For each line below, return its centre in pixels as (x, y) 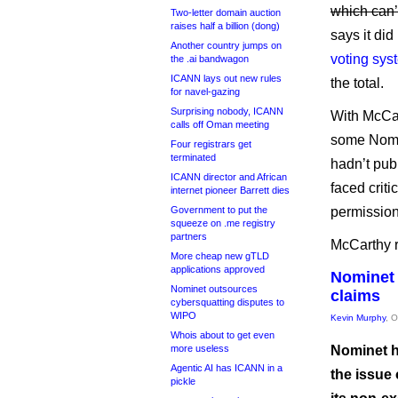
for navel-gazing (205, 92)
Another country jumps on (226, 45)
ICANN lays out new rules (226, 78)
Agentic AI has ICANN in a (227, 368)
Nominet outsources (214, 289)
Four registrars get (211, 144)
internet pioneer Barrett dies (230, 190)
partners (189, 236)
